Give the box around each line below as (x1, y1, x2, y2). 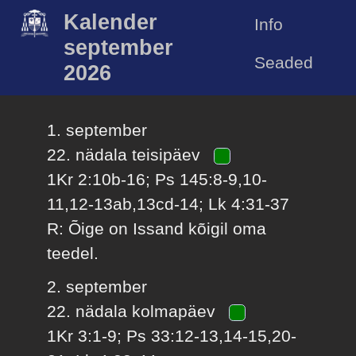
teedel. (47, 244, 99, 263)
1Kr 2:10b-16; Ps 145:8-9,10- (47, 170, 268, 189)
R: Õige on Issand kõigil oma (47, 219, 267, 238)
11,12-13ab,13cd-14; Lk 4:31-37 (47, 195, 290, 214)
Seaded (253, 52, 313, 72)
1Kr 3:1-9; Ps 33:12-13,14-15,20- (47, 326, 297, 345)
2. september (47, 277, 148, 296)
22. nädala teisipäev (47, 145, 206, 164)
